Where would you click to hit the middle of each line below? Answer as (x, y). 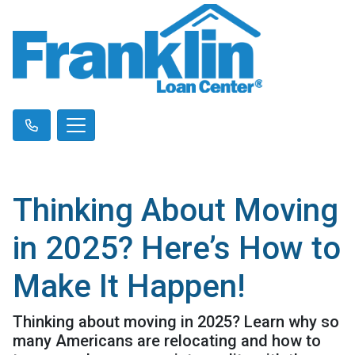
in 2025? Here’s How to (177, 248)
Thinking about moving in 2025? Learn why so (176, 321)
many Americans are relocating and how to (167, 340)
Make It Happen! (129, 286)
